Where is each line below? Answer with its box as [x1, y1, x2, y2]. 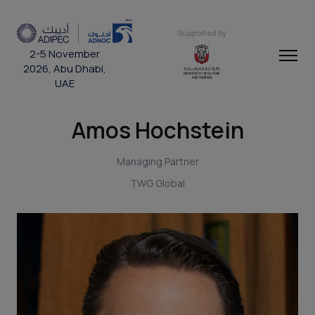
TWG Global [130, 176, 185, 190]
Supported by [177, 27, 226, 38]
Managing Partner [116, 155, 199, 168]
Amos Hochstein [71, 115, 244, 145]
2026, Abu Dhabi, [22, 61, 106, 77]
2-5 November [29, 46, 100, 62]
